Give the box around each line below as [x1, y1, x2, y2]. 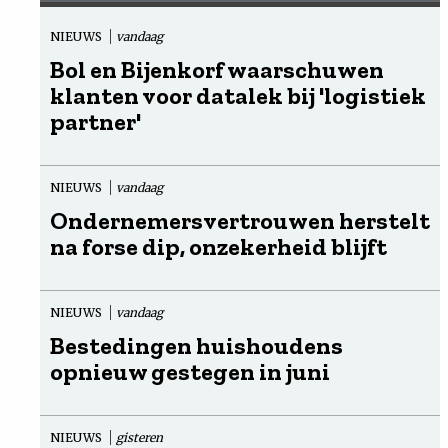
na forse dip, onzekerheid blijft [50, 231, 387, 261]
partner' [50, 106, 141, 136]
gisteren [116, 429, 163, 445]
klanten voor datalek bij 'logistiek [50, 80, 426, 110]
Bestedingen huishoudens [50, 330, 343, 360]
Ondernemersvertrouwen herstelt [50, 205, 430, 235]
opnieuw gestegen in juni [50, 356, 330, 386]
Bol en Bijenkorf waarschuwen [50, 54, 384, 84]
